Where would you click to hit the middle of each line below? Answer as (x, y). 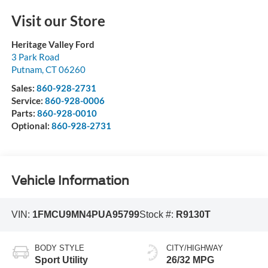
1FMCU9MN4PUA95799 (86, 215)
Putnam (26, 70)
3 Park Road (35, 57)
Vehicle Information (70, 180)
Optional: (31, 126)
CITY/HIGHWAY (195, 248)
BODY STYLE (59, 248)
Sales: (24, 88)
